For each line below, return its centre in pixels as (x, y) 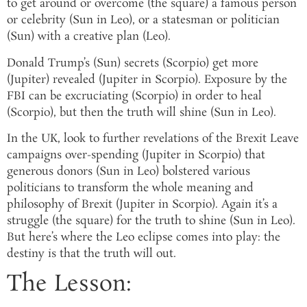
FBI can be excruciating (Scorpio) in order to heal (134, 96)
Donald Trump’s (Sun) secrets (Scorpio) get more (133, 63)
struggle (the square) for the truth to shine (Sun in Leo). (151, 221)
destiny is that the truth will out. (91, 254)
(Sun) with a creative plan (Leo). (89, 37)
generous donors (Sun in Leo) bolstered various (128, 172)
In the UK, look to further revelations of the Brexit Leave (153, 139)
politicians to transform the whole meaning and (130, 188)
